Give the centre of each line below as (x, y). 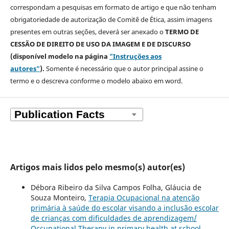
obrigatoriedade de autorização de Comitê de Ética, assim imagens (111, 20)
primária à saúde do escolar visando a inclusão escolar (124, 208)
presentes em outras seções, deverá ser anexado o (87, 32)
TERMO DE (182, 32)
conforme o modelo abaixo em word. (126, 81)
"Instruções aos (135, 56)
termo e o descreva (39, 81)
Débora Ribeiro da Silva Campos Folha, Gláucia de (116, 187)
